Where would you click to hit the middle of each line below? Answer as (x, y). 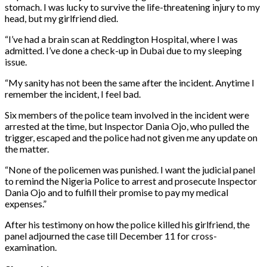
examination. (31, 247)
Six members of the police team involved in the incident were (127, 114)
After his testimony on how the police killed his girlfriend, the (127, 224)
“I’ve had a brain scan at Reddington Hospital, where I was (121, 39)
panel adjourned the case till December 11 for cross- (111, 235)
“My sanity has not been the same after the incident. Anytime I (130, 82)
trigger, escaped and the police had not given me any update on (131, 137)
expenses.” (26, 203)
